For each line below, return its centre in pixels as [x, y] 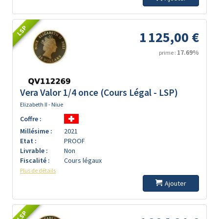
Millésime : [36, 131]
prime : [168, 53]
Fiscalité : [35, 160]
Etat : [28, 141]
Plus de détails [38, 170]
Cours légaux [83, 160]
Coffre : [31, 119]
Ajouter [175, 183]
